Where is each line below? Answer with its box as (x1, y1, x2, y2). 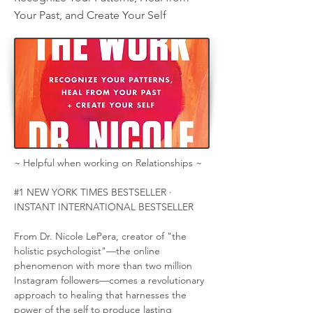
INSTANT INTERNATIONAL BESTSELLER (14, 201, 194, 213)
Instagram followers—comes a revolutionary (14, 274, 207, 286)
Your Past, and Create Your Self (14, 8, 166, 22)
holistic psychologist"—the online (14, 245, 163, 257)
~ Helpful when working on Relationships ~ (14, 156, 202, 169)
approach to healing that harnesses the (14, 289, 189, 301)
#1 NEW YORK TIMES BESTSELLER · (14, 186, 177, 198)
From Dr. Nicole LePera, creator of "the (14, 230, 189, 242)
